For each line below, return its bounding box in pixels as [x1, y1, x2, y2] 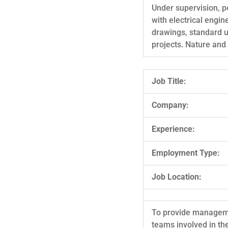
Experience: [152, 124, 195, 134]
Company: [152, 100, 189, 110]
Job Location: [152, 172, 202, 182]
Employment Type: [152, 148, 220, 158]
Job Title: [152, 76, 186, 86]
